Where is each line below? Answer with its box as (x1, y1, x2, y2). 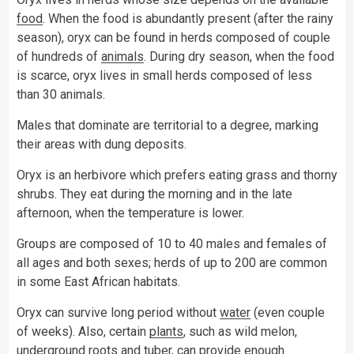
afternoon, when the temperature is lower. (17, 205, 244, 220)
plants (149, 323, 183, 339)
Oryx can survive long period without (17, 304, 220, 320)
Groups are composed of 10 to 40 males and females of (17, 235, 327, 251)
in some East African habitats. (17, 273, 180, 289)
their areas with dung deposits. (17, 136, 186, 152)
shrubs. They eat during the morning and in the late (17, 186, 292, 201)
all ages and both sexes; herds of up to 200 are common (17, 254, 327, 270)
